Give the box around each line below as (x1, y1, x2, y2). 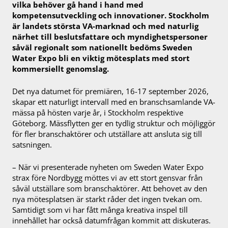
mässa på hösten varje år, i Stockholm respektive (12, 107, 183, 118)
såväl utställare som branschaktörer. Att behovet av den (12, 183, 207, 193)
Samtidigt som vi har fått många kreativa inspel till (12, 204, 188, 215)
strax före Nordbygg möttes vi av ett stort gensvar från (12, 172, 203, 183)
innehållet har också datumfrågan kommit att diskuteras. (12, 215, 211, 225)
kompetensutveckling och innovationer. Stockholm (12, 10, 209, 21)
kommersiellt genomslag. (12, 64, 109, 74)
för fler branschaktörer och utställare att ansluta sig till (12, 129, 202, 139)
